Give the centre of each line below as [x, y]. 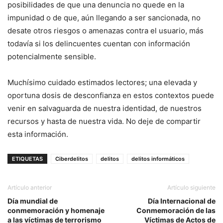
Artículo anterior [30, 188]
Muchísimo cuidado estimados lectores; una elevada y [102, 83]
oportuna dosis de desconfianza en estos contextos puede [111, 96]
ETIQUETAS [27, 159]
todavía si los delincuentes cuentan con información [99, 44]
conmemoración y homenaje [56, 211]
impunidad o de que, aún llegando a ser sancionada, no [104, 18]
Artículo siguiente [191, 188]
